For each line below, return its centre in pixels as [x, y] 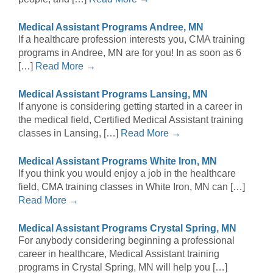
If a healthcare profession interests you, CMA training [132, 40]
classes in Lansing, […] [69, 133]
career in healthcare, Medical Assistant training [119, 254]
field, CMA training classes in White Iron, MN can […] [132, 187]
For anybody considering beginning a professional [126, 241]
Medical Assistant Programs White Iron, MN [118, 161]
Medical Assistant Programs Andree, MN [111, 27]
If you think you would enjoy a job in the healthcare [127, 174]
